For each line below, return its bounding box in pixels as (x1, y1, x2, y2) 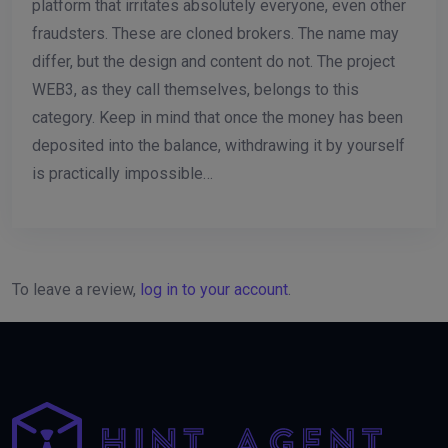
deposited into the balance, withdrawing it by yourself (32, 135, 405, 155)
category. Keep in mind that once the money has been (32, 107, 403, 127)
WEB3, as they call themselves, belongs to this (32, 79, 359, 99)
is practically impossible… (32, 163, 213, 183)
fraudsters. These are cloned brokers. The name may (32, 23, 399, 43)
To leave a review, (12, 279, 140, 299)
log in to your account (140, 279, 288, 299)
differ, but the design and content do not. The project (32, 51, 395, 71)
